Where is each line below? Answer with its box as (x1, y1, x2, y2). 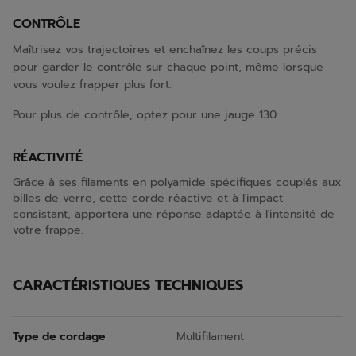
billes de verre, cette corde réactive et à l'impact (13, 190, 283, 207)
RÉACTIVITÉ (13, 148, 83, 167)
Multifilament (176, 328, 244, 345)
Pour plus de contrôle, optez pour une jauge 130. (13, 106, 279, 123)
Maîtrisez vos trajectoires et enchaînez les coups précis (13, 41, 317, 58)
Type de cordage (13, 328, 105, 345)
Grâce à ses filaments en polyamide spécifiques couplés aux (13, 174, 342, 191)
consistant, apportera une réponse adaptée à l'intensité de (13, 206, 335, 222)
